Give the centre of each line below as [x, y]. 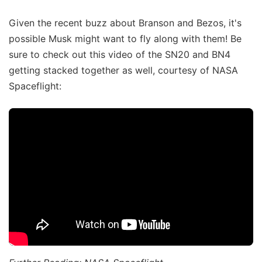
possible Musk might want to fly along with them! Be [125, 39]
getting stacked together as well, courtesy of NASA [123, 70]
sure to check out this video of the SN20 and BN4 [120, 55]
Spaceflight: [35, 86]
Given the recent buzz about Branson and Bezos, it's [125, 23]
